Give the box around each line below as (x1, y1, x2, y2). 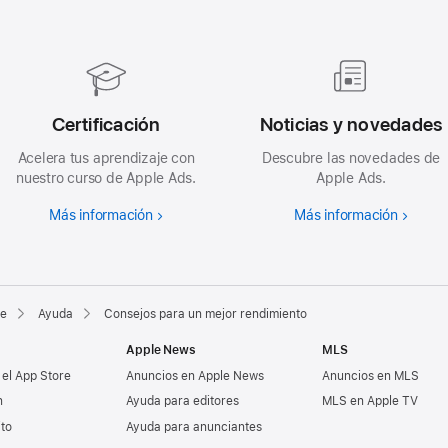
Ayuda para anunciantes (126, 420, 262, 435)
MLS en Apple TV (322, 394, 418, 409)
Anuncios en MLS (322, 368, 419, 383)
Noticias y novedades (259, 113, 443, 137)
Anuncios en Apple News (126, 368, 264, 383)
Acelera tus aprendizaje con (17, 150, 195, 167)
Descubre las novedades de (261, 150, 441, 167)
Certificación (51, 113, 161, 137)
